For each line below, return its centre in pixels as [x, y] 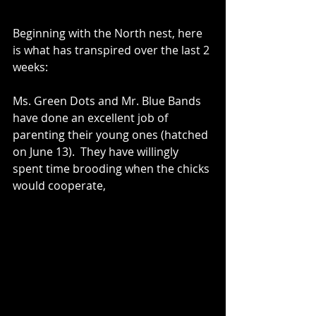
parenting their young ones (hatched [112, 135]
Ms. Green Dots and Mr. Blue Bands [108, 101]
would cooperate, [59, 186]
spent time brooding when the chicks [113, 169]
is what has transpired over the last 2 [113, 50]
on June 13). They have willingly [97, 152]
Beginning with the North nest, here [109, 34]
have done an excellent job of [92, 118]
